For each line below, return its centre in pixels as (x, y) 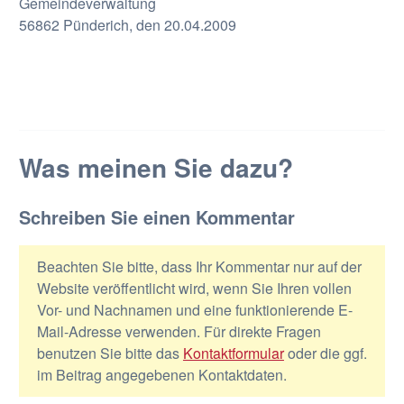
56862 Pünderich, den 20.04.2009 (127, 25)
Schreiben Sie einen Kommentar (156, 217)
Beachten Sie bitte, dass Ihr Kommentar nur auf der (199, 266)
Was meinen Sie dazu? (156, 167)
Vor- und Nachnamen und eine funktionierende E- (194, 310)
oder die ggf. (325, 353)
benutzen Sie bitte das (110, 353)
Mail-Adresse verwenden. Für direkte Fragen (179, 331)
